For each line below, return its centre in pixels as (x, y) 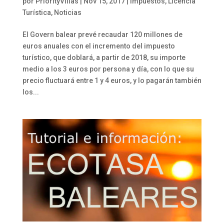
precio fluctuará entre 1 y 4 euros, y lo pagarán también (112, 81)
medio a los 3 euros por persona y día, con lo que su (108, 69)
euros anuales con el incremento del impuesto (98, 46)
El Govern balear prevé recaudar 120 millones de (102, 35)
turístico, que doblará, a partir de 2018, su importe (104, 58)
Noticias (67, 13)
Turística (36, 13)
